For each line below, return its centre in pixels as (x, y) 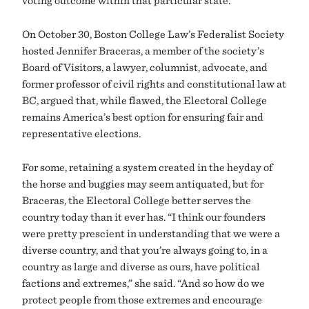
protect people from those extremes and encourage (142, 300)
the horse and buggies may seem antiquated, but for (143, 184)
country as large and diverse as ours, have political (141, 267)
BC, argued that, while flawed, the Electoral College (144, 100)
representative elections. (81, 133)
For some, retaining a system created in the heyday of (147, 167)
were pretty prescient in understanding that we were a (151, 233)
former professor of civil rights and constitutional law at (154, 84)
